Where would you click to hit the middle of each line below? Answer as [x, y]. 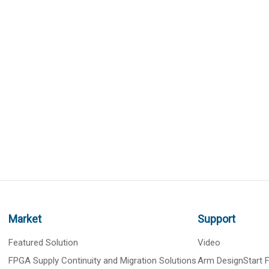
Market [25, 219]
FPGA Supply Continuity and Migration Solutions [103, 261]
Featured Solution [44, 243]
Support [216, 219]
